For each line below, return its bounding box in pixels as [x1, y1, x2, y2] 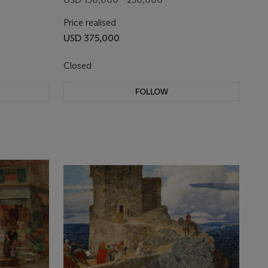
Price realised [63, 17, 116, 28]
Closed [63, 60, 94, 71]
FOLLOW [135, 86, 168, 97]
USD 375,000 [63, 32, 120, 44]
